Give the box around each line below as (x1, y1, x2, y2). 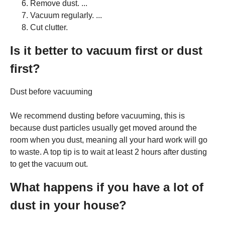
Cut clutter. (30, 23, 68, 32)
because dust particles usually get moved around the (10, 124, 197, 133)
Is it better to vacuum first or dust (10, 44, 202, 58)
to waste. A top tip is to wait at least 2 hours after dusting (10, 148, 207, 157)
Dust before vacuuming (10, 87, 92, 96)
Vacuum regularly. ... (30, 11, 102, 20)
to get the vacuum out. (10, 160, 88, 169)
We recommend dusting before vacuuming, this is (10, 111, 185, 121)
